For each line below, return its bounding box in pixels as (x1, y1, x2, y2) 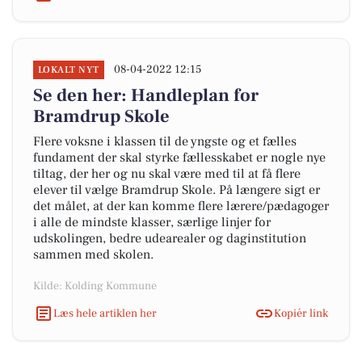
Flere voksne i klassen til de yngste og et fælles (33, 133, 297, 149)
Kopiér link (274, 305, 328, 321)
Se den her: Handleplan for (33, 84, 259, 107)
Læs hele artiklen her (53, 305, 157, 321)
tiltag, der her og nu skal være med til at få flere (33, 166, 301, 182)
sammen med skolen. (33, 246, 154, 263)
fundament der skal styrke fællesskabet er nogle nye (33, 149, 326, 166)
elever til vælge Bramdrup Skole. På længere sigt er (33, 182, 320, 198)
